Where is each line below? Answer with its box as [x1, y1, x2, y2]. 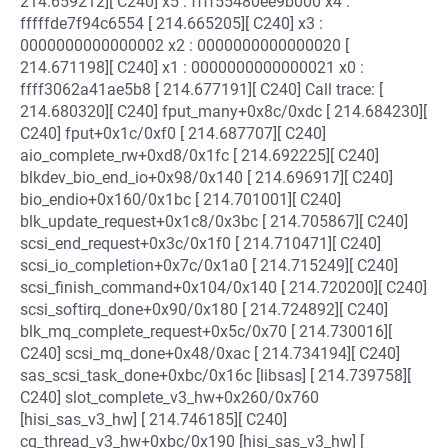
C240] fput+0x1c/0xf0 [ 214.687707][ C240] [20, 124, 326, 143]
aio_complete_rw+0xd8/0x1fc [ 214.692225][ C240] [20, 146, 379, 165]
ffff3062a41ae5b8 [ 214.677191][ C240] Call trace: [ [20, 80, 383, 99]
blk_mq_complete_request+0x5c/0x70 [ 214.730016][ [20, 322, 392, 341]
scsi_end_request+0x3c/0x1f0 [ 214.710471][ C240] [20, 234, 381, 253]
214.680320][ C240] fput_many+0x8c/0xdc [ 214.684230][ [20, 102, 427, 121]
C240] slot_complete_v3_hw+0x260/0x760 [20, 388, 319, 407]
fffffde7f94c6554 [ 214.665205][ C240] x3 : [20, 14, 323, 33]
